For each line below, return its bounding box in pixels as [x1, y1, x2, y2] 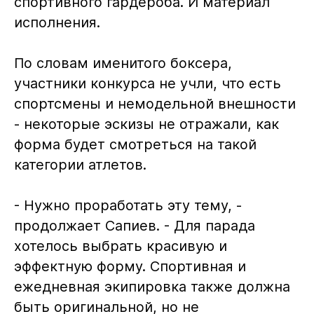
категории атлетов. [13, 156, 146, 173]
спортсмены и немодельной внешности [13, 95, 296, 112]
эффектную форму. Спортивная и [13, 257, 246, 275]
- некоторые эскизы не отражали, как [13, 115, 279, 132]
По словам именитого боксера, [13, 54, 232, 71]
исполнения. [13, 13, 100, 31]
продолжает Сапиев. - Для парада [13, 217, 255, 234]
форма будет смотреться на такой [13, 135, 257, 153]
